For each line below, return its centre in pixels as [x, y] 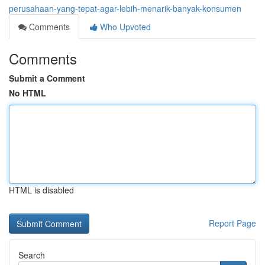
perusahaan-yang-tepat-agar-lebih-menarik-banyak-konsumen [125, 8]
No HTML [28, 93]
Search [32, 255]
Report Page [232, 223]
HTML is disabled [41, 190]
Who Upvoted [124, 27]
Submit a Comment [47, 78]
